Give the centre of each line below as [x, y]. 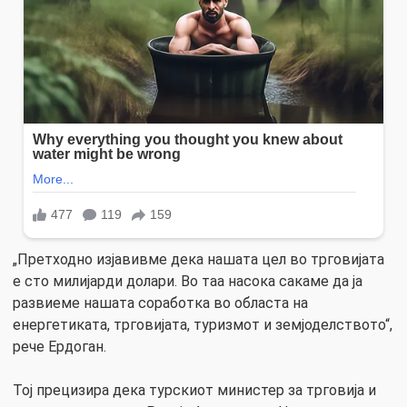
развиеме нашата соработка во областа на [160, 303]
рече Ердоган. [60, 346]
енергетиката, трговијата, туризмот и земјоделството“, [203, 324]
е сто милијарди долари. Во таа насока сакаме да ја [188, 281]
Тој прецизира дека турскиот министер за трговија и [194, 390]
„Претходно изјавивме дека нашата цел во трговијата [199, 259]
